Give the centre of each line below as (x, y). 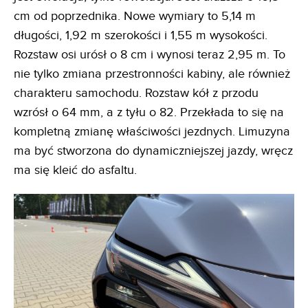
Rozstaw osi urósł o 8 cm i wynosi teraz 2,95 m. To (150, 55)
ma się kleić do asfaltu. (75, 170)
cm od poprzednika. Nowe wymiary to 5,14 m (135, 16)
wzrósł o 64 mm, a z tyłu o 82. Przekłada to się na (149, 113)
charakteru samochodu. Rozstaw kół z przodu (136, 93)
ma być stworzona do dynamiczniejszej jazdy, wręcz (153, 151)
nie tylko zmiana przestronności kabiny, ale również (152, 74)
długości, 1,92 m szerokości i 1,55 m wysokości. (141, 36)
